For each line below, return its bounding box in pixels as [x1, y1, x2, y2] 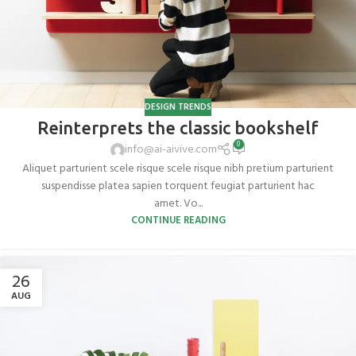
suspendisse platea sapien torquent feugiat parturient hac [41, 176, 315, 195]
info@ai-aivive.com [124, 141, 217, 159]
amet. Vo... [153, 194, 203, 213]
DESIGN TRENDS [145, 99, 211, 114]
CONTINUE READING [130, 212, 226, 229]
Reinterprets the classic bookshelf [37, 118, 319, 138]
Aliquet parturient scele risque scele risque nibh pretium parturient [22, 159, 334, 178]
